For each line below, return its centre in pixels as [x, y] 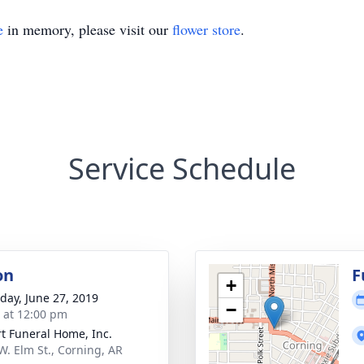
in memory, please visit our [88, 29]
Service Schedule [182, 169]
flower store [206, 29]
